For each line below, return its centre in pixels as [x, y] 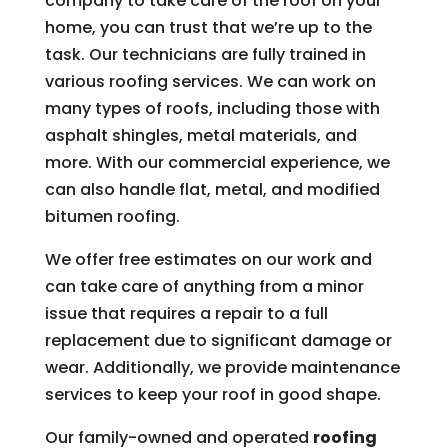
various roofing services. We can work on [210, 82]
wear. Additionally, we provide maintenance [222, 368]
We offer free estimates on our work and [208, 260]
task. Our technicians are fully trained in [205, 55]
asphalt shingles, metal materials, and [200, 136]
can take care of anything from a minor [204, 287]
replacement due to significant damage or [218, 341]
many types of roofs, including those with [212, 109]
